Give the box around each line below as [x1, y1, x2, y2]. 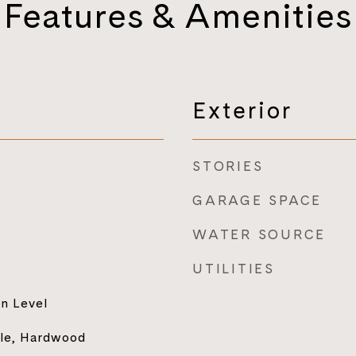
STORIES [192, 157, 264, 176]
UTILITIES [192, 259, 275, 278]
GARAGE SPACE [192, 191, 322, 210]
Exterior [192, 94, 292, 126]
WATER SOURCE [192, 225, 326, 244]
